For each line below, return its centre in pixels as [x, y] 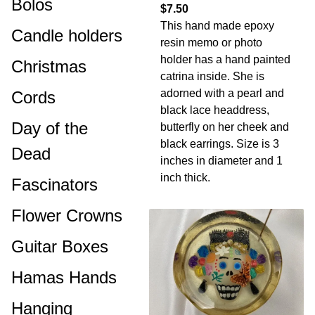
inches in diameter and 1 [221, 161]
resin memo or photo [211, 43]
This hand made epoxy [217, 26]
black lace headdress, [215, 110]
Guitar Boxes [60, 246]
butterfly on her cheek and [225, 127]
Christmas [49, 66]
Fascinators [54, 185]
